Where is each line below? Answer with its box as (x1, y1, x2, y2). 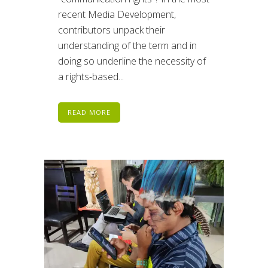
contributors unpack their (58, 23, 165, 36)
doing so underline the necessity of (58, 54, 206, 68)
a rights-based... (58, 69, 124, 83)
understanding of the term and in (58, 38, 197, 52)
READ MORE (68, 107, 111, 117)
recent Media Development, (58, 7, 176, 21)
